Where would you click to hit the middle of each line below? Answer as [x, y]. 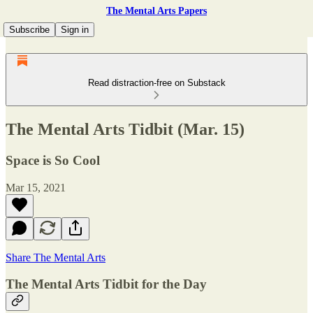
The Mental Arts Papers [156, 11]
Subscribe [29, 30]
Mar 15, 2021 [36, 187]
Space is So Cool [53, 160]
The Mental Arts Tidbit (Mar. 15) [125, 129]
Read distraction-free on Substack [156, 83]
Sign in [75, 30]
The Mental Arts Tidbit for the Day [106, 284]
